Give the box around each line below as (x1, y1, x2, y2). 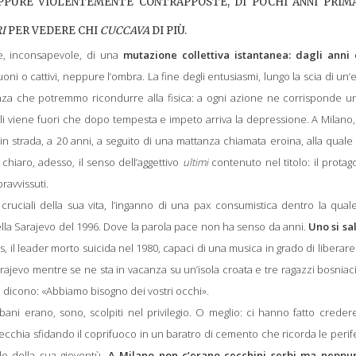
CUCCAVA (100, 23, 149, 37)
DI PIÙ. (149, 23, 187, 37)
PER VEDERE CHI (6, 23, 100, 37)
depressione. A (246, 111, 322, 126)
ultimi (182, 154, 208, 169)
